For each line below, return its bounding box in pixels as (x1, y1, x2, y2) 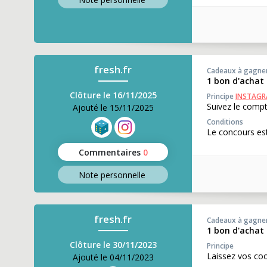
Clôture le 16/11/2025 (69, 89, 157, 101)
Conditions (207, 117, 243, 127)
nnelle (122, 169, 145, 181)
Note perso (78, 169, 123, 181)
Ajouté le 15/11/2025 (72, 102, 154, 113)
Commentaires (78, 146, 141, 158)
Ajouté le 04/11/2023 (72, 252, 154, 263)
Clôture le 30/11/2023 (69, 239, 157, 250)
